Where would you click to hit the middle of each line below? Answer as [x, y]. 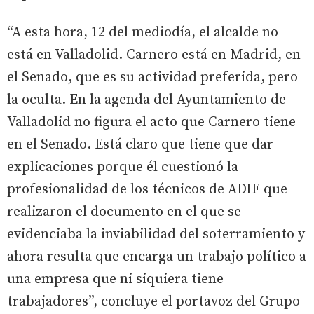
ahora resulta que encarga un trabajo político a [157, 257]
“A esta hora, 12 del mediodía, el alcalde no [143, 32]
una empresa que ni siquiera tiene [115, 279]
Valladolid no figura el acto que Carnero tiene [151, 122]
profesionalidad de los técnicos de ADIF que [147, 189]
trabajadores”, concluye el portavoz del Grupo [153, 301]
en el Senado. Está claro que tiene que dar [140, 144]
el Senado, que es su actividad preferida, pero [152, 77]
